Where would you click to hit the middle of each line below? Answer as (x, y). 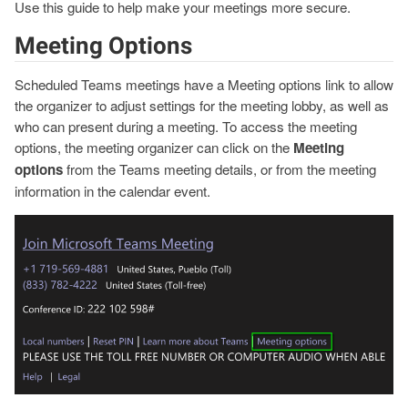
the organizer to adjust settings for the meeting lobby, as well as (202, 105)
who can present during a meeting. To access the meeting (186, 126)
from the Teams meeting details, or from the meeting (219, 168)
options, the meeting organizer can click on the (154, 147)
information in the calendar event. (112, 190)
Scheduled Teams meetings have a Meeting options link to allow (204, 84)
